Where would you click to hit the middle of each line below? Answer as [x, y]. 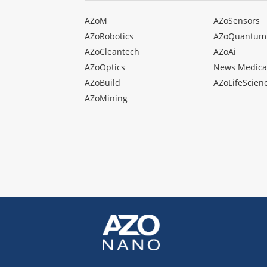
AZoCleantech [112, 52]
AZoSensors [236, 21]
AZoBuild [103, 83]
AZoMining [106, 98]
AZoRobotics [109, 36]
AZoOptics [105, 67]
